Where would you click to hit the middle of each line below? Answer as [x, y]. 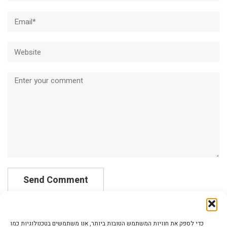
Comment [25, 75]
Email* [18, 15]
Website [22, 45]
